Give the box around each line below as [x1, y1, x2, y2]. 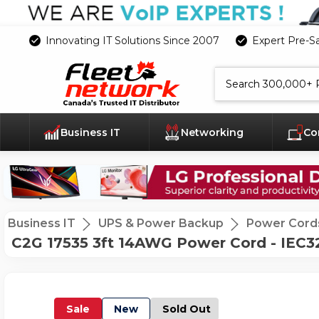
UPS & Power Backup [98, 216, 224, 231]
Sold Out [162, 303, 211, 316]
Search [215, 67, 243, 78]
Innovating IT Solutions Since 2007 [45, 33, 219, 47]
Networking [180, 126, 246, 140]
